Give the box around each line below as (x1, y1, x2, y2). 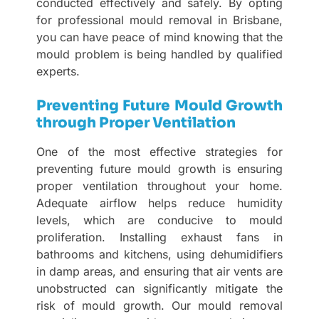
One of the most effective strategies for (36, 145, 283, 159)
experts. (36, 64, 80, 79)
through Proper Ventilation (36, 114, 236, 132)
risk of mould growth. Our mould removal (36, 298, 283, 313)
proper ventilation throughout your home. (36, 179, 283, 194)
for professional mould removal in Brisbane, (36, 13, 283, 28)
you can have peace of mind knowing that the (36, 30, 283, 45)
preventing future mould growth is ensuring (36, 162, 283, 177)
